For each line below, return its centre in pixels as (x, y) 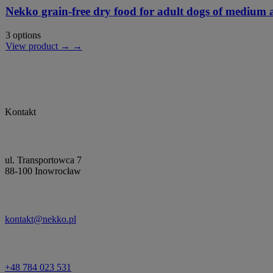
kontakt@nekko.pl (41, 219)
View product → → (44, 46)
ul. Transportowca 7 (43, 160)
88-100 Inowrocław (43, 171)
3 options (23, 35)
